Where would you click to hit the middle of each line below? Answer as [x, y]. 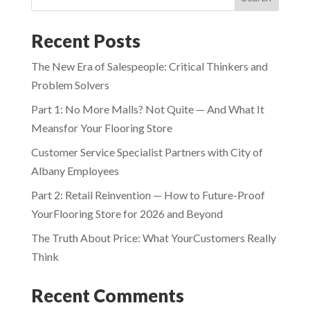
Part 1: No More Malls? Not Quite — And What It [147, 109]
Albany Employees [75, 171]
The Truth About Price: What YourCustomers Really [153, 238]
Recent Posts [85, 41]
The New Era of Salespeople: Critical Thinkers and [149, 66]
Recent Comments [107, 295]
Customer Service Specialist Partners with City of [147, 152]
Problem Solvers [70, 85]
